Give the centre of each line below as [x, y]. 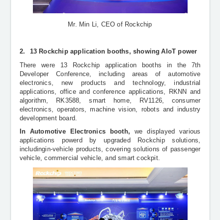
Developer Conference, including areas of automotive [110, 74]
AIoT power [179, 51]
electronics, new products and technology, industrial [110, 83]
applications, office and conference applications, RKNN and [110, 92]
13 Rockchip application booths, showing [95, 51]
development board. [48, 118]
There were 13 [46, 65]
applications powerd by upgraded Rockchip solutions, [110, 141]
